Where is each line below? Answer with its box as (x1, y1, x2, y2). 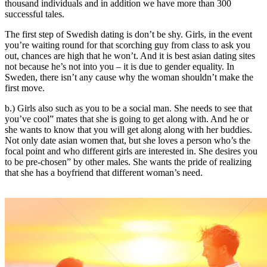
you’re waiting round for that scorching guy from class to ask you (5, 40, 250, 51)
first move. (5, 83, 45, 94)
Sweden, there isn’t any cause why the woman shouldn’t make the (5, 72, 253, 83)
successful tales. (5, 9, 64, 20)
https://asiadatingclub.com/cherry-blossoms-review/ (5, 220, 197, 231)
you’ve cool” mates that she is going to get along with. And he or (5, 114, 249, 125)
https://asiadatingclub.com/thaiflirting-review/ (5, 241, 174, 252)
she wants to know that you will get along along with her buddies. (5, 125, 252, 135)
